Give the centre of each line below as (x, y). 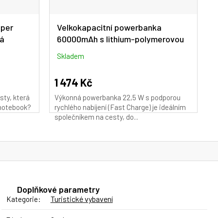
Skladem (71, 56)
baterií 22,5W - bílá (93, 50)
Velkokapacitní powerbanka (109, 27)
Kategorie (22, 199)
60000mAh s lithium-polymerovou (120, 39)
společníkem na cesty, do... (96, 117)
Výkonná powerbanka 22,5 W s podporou (118, 97)
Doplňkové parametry (58, 189)
